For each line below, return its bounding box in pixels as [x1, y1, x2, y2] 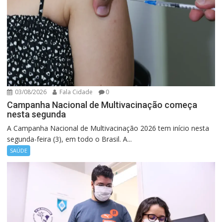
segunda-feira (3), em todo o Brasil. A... [7, 134, 132, 144]
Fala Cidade [58, 88, 93, 97]
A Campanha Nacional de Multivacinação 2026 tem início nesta [7, 123, 210, 133]
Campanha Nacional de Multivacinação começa [7, 100, 198, 111]
